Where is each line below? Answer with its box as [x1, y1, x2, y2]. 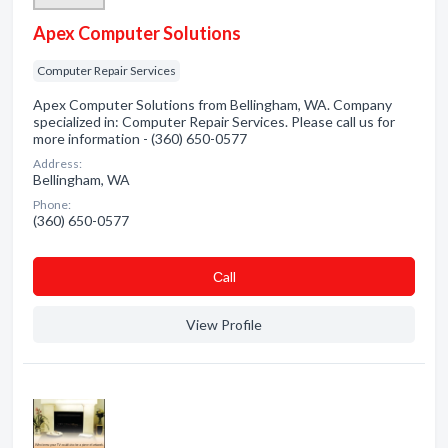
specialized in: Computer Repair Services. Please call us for [33, 113, 395, 130]
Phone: [33, 197, 71, 212]
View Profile [186, 316, 262, 333]
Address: [33, 156, 82, 171]
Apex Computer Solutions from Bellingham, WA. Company [33, 96, 392, 113]
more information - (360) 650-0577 [33, 130, 247, 147]
